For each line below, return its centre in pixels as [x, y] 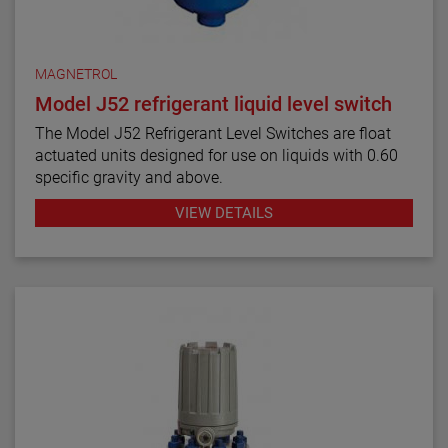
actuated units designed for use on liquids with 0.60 [216, 155]
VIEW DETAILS [224, 212]
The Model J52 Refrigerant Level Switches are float [213, 133]
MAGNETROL [76, 73]
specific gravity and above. [129, 177]
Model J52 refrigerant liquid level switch [213, 103]
